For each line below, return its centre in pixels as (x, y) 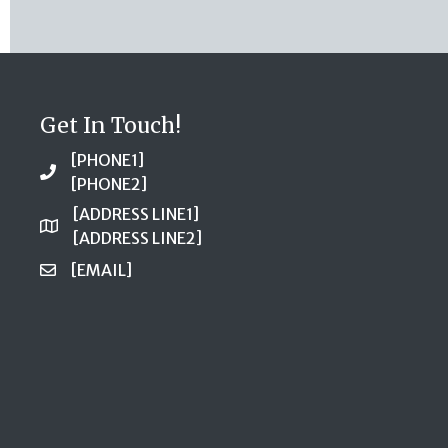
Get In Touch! (110, 125)
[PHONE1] (107, 159)
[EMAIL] (101, 269)
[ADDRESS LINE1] (136, 213)
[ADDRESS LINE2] (137, 237)
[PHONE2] (109, 183)
